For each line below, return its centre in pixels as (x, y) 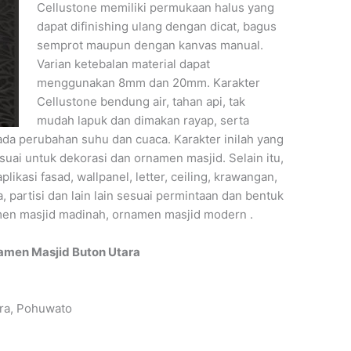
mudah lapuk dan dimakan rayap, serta (143, 120)
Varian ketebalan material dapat (123, 63)
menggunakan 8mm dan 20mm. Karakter (148, 82)
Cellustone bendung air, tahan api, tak (141, 101)
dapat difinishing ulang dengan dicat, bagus (156, 26)
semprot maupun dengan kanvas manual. (150, 45)
